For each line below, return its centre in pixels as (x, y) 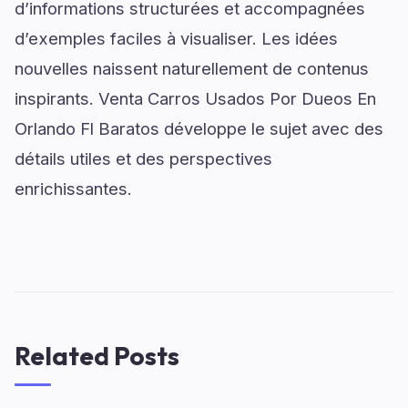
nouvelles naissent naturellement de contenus (192, 68)
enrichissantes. (73, 189)
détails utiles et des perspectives (143, 158)
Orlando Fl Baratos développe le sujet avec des (199, 128)
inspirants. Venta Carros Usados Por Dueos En (195, 98)
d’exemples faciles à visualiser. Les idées (176, 38)
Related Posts (97, 356)
